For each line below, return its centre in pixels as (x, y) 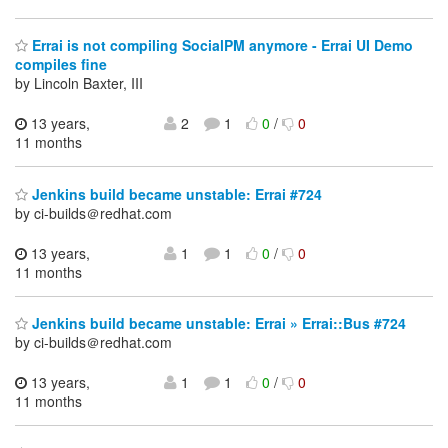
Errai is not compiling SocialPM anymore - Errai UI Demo (220, 45)
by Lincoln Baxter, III (79, 83)
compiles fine (61, 64)
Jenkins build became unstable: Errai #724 (175, 193)
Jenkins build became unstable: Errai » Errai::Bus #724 (217, 323)
